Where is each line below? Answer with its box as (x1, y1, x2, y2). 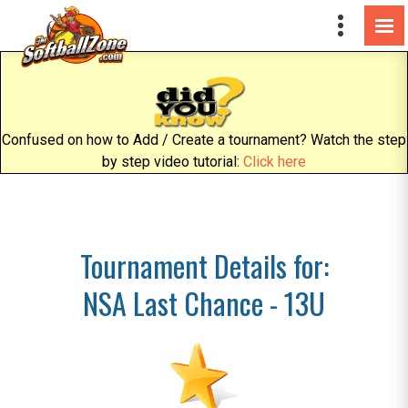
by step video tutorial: (102, 153, 243, 170)
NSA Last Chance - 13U (83, 281, 325, 324)
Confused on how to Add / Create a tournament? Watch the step (2, 131, 406, 148)
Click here (243, 153, 306, 170)
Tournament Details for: (79, 244, 329, 287)
